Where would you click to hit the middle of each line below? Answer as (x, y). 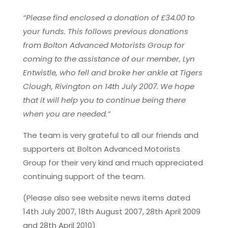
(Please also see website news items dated (106, 197)
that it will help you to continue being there (104, 100)
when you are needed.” (66, 113)
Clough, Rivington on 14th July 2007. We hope (108, 86)
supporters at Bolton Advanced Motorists (101, 149)
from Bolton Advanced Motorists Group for (104, 45)
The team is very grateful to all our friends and (110, 135)
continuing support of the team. (84, 176)
